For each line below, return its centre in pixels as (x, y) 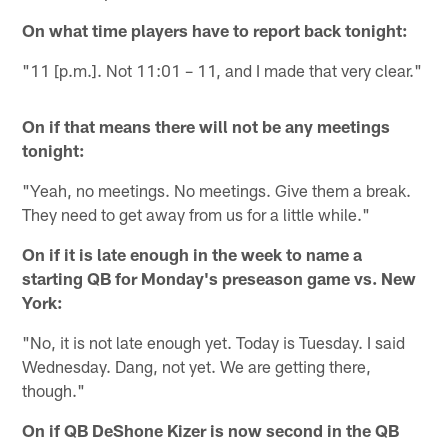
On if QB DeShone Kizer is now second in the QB (211, 430)
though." (54, 390)
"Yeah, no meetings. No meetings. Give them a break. (217, 190)
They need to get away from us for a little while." (196, 214)
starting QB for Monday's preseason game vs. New (219, 278)
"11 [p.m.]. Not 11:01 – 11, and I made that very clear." (222, 70)
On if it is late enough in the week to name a (192, 254)
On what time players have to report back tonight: (215, 30)
